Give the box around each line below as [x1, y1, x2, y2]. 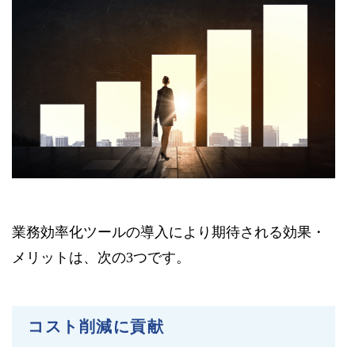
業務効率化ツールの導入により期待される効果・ [12, 223, 326, 240]
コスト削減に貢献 [28, 317, 164, 335]
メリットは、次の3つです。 [12, 249, 190, 265]
